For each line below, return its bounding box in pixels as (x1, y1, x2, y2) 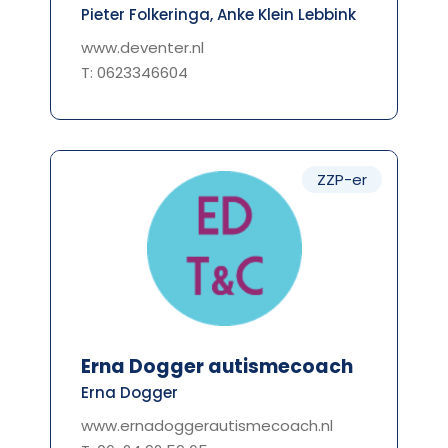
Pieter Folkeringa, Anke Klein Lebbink (81, 4, 356, 26)
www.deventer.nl (81, 37, 204, 59)
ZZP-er (317, 169, 367, 191)
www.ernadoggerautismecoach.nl (81, 415, 333, 437)
